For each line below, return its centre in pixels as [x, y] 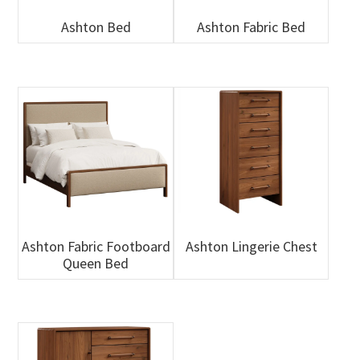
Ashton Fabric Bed [252, 27]
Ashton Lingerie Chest [251, 246]
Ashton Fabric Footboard [96, 246]
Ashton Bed [96, 27]
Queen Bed [96, 263]
